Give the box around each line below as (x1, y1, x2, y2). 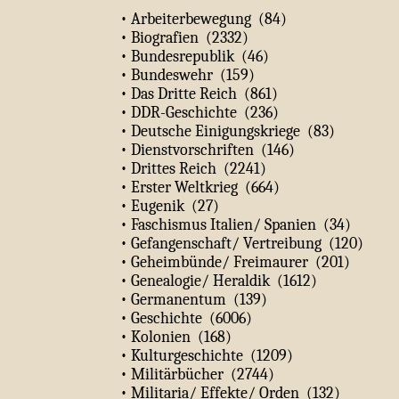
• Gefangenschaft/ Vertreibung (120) (120, 234, 363, 253)
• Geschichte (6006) (120, 309, 252, 328)
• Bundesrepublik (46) (120, 47, 269, 66)
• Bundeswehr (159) (120, 66, 255, 85)
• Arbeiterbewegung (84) (120, 10, 287, 28)
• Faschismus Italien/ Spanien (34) (120, 216, 351, 234)
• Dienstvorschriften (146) (120, 141, 295, 159)
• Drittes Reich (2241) (120, 159, 266, 178)
